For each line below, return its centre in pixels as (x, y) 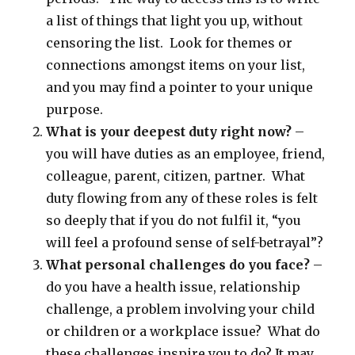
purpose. (75, 110)
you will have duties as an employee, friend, (186, 154)
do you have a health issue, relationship (174, 287)
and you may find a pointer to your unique (180, 88)
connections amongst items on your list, (176, 65)
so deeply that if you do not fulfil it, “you (174, 221)
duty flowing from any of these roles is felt (182, 198)
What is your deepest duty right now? (169, 132)
